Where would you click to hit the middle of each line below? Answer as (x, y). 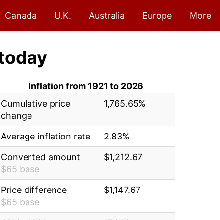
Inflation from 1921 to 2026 (86, 86)
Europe (157, 15)
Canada (21, 15)
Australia (107, 15)
